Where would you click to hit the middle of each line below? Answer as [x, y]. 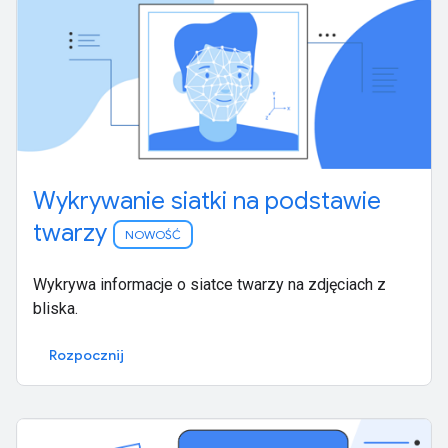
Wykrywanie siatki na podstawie [207, 201]
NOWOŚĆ [153, 235]
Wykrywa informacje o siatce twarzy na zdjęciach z [209, 285]
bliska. [55, 309]
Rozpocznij [86, 355]
